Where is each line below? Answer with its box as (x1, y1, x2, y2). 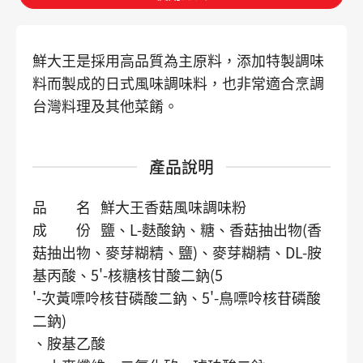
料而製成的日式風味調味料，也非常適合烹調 (32, 72, 324, 95)
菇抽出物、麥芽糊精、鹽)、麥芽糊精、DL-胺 (32, 241, 322, 264)
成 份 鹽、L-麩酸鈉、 (32, 219, 200, 241)
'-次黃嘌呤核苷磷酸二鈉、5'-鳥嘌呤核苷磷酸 (32, 287, 321, 310)
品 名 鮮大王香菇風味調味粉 (32, 196, 246, 219)
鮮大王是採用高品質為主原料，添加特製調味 (32, 49, 324, 72)
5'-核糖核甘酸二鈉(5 (91, 264, 223, 287)
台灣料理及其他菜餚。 (32, 95, 178, 117)
